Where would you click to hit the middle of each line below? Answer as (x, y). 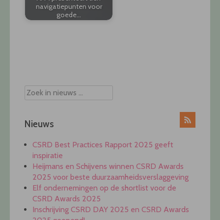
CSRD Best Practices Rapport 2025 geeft (103, 145)
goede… (69, 15)
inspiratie (48, 156)
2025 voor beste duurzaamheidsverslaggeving (110, 177)
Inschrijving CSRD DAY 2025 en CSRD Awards (111, 210)
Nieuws (39, 124)
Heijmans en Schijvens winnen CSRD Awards (108, 166)
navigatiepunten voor (69, 7)
